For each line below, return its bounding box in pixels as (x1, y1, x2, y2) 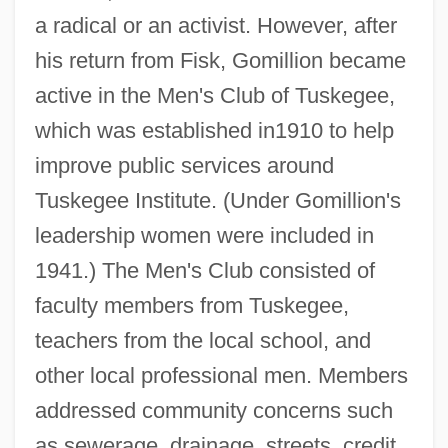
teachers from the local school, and (34, 327, 371, 353)
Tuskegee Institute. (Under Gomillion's (34, 187, 401, 213)
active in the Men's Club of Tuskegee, (34, 82, 395, 108)
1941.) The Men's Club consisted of (34, 257, 375, 283)
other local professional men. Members (34, 362, 408, 388)
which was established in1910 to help (34, 117, 394, 143)
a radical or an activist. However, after (34, 12, 397, 38)
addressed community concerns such (34, 397, 393, 423)
